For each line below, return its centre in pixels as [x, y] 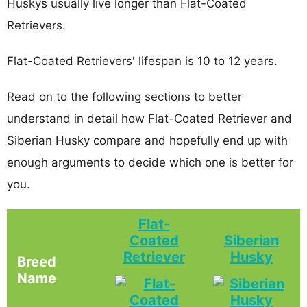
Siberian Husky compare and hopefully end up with [147, 140]
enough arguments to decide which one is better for [150, 162]
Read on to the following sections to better [124, 96]
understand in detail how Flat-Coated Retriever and [149, 118]
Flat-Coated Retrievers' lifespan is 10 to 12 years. [142, 61]
